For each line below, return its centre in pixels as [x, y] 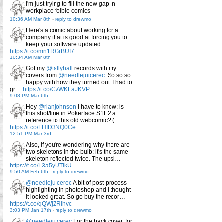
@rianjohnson [57, 106]
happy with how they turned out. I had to [79, 82]
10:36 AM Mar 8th [30, 19]
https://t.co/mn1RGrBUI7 [42, 51]
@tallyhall [59, 68]
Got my [36, 68]
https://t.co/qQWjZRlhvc [41, 203]
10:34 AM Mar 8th [30, 57]
